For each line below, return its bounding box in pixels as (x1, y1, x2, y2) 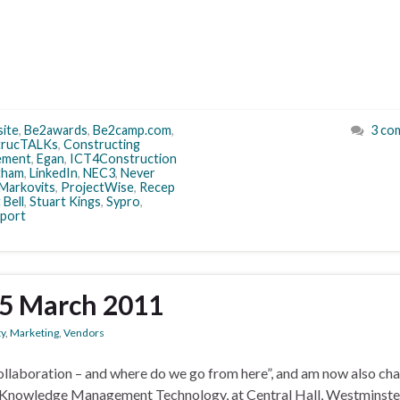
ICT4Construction (70, 151, 177, 166)
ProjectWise (61, 179, 134, 195)
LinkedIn (29, 165, 78, 180)
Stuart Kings (29, 194, 101, 209)
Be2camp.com (93, 122, 171, 137)
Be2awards (24, 122, 87, 137)
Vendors (63, 326, 104, 339)
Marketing (10, 326, 59, 339)
